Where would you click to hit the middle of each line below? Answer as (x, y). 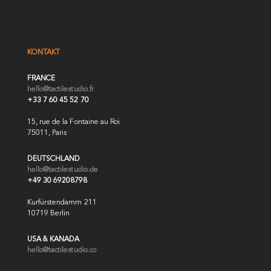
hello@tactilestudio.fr (60, 89)
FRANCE (41, 78)
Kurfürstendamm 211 (62, 202)
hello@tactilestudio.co (61, 250)
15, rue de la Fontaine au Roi (73, 122)
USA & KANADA (53, 239)
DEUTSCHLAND (54, 159)
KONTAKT (44, 52)
